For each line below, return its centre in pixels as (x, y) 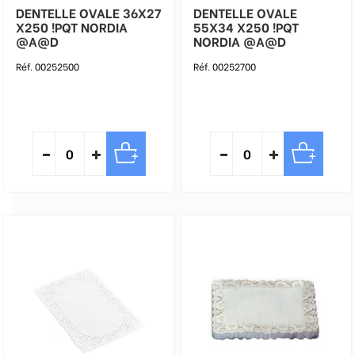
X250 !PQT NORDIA (48, 27)
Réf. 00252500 (48, 66)
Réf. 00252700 (225, 66)
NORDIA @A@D (240, 41)
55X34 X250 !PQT (215, 27)
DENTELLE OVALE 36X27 (88, 12)
